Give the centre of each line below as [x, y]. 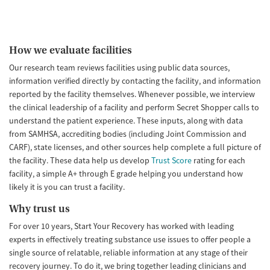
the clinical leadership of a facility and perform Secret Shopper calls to [134, 107]
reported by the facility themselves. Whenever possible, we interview [132, 94]
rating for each [218, 160]
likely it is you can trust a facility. [67, 187]
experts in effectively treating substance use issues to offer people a [130, 239]
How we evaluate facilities [71, 50]
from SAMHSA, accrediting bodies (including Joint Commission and [128, 133]
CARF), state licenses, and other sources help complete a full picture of [135, 147]
